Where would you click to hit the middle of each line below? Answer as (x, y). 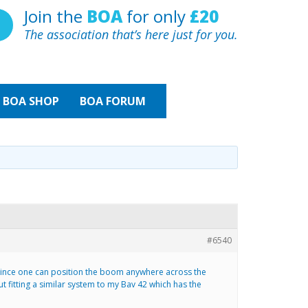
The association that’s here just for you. (131, 34)
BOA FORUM (113, 101)
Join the (55, 16)
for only (156, 16)
